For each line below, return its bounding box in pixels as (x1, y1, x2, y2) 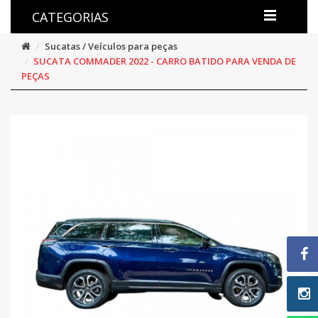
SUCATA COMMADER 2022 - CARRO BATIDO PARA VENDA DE (33, 55, 296, 68)
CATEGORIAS (32, 9, 109, 26)
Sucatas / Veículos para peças (45, 40, 177, 53)
